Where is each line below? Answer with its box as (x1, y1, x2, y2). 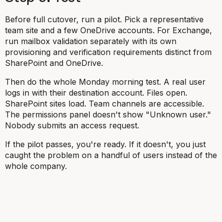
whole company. (5, 161, 67, 171)
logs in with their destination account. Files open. (5, 88, 187, 98)
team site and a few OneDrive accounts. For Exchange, (5, 25, 212, 35)
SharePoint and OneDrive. (5, 58, 103, 68)
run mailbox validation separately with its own (5, 36, 176, 46)
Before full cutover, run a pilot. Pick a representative (5, 14, 204, 24)
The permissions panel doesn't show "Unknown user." (5, 110, 211, 119)
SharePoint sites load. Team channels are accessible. (5, 99, 204, 109)
